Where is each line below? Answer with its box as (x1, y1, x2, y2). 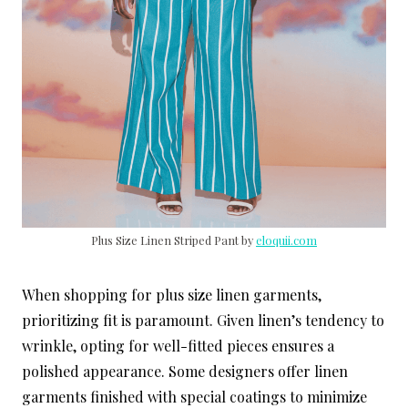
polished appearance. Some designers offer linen (22, 362, 348, 382)
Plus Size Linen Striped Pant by (91, 232, 256, 249)
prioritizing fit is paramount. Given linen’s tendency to (22, 311, 384, 331)
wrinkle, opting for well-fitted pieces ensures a (22, 336, 334, 356)
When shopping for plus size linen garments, (22, 285, 321, 305)
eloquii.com (256, 232, 317, 249)
